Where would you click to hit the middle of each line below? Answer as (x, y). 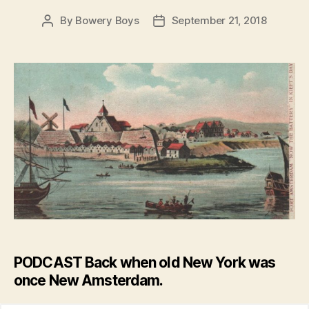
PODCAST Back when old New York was (145, 263)
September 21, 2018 (219, 21)
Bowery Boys (107, 21)
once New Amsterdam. (89, 281)
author (63, 37)
